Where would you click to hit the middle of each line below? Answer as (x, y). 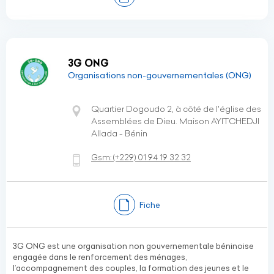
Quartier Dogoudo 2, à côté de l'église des (176, 109)
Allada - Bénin (119, 133)
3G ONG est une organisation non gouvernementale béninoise (133, 246)
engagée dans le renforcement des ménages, (100, 257)
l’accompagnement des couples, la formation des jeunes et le (131, 268)
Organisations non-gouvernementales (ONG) (160, 75)
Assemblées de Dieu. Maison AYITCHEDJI (175, 121)
